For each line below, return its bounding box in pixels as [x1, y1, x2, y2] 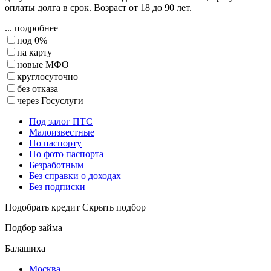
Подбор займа [5, 222, 62, 233]
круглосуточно [17, 71, 78, 82]
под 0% [17, 34, 47, 45]
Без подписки [29, 181, 85, 192]
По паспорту [29, 137, 82, 148]
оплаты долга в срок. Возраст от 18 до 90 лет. [5, 2, 192, 13]
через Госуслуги [17, 95, 83, 106]
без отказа [17, 83, 58, 94]
